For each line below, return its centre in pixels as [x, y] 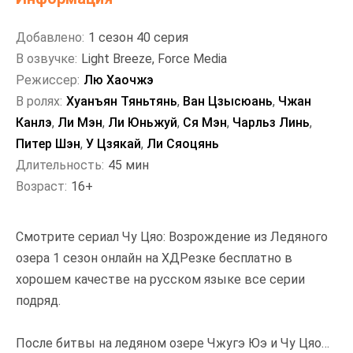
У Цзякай [113, 144]
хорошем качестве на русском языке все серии [160, 279]
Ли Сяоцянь [183, 144]
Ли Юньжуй [143, 123]
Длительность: [60, 165]
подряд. [38, 301]
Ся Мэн [205, 123]
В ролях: [39, 101]
